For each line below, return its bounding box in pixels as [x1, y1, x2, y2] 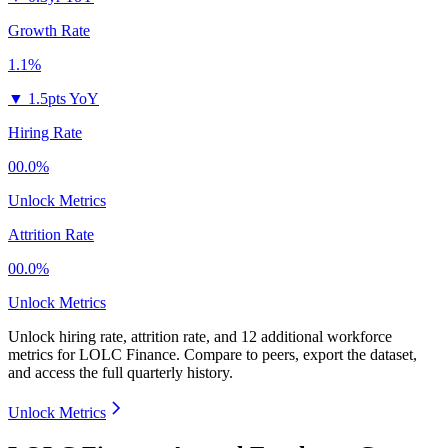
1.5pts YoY [28, 90, 99, 108]
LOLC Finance [79, 346, 176, 364]
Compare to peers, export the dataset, [184, 346, 417, 364]
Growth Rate [8, 22, 90, 40]
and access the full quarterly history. [8, 364, 233, 382]
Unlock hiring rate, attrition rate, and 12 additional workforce [8, 328, 392, 346]
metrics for [8, 346, 79, 364]
